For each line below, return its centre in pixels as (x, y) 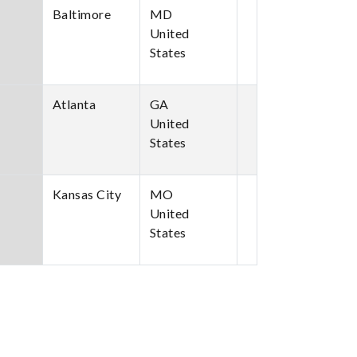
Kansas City (86, 194)
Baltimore (81, 14)
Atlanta (74, 104)
